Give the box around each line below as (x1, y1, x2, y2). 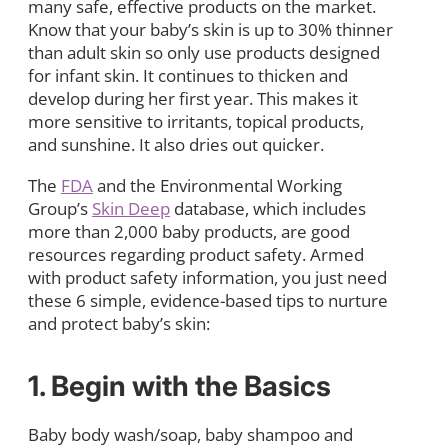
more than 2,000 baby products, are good (28, 219, 350, 243)
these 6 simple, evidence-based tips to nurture (28, 288, 388, 312)
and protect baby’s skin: (28, 311, 210, 335)
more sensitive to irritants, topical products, (28, 109, 364, 133)
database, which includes (170, 196, 366, 220)
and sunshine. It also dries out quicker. (28, 132, 324, 156)
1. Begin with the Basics (28, 368, 331, 403)
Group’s (28, 196, 92, 220)
